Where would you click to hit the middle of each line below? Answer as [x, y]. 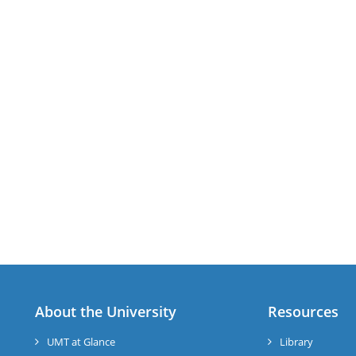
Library [296, 342]
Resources [303, 311]
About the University [106, 311]
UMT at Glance [81, 342]
